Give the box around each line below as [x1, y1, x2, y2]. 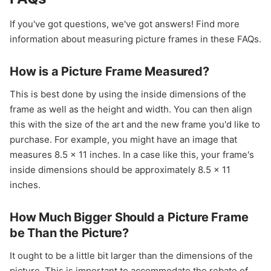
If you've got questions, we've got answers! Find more [10, 18, 240, 30]
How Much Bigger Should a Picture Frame [10, 209, 249, 224]
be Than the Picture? [10, 225, 129, 240]
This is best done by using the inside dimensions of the [10, 88, 246, 100]
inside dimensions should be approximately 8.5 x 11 [10, 163, 230, 175]
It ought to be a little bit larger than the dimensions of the [10, 249, 253, 261]
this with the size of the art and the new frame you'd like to [10, 118, 260, 130]
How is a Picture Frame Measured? [10, 64, 209, 79]
